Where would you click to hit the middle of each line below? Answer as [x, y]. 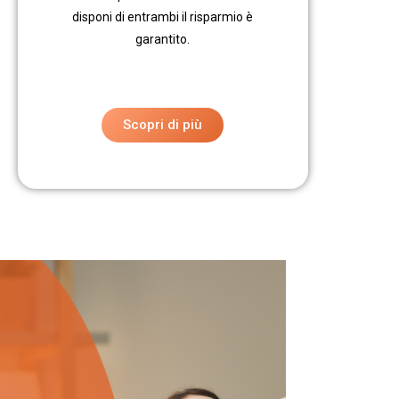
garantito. [163, 40]
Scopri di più [163, 125]
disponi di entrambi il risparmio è [163, 17]
